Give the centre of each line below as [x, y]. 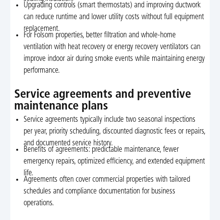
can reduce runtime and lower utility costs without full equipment [114, 17]
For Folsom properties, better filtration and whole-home [100, 35]
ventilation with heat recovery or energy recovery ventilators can [112, 47]
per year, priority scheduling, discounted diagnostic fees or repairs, [115, 132]
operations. [39, 203]
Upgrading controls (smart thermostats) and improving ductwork [112, 5]
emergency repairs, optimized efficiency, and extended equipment [114, 162]
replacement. [42, 29]
